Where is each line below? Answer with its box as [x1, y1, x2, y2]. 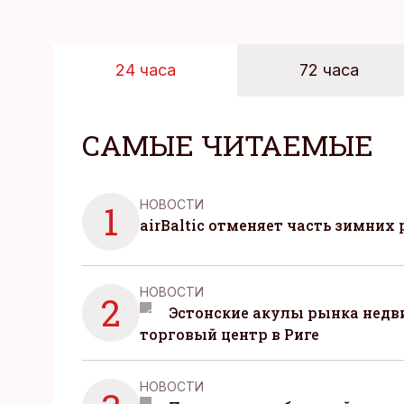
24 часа [115, 60, 176, 79]
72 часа [299, 60, 360, 79]
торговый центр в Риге [140, 325, 319, 344]
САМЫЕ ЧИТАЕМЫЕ [82, 125, 373, 164]
